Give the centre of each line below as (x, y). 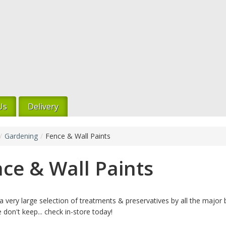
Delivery (43, 106)
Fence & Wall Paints (78, 136)
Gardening (21, 136)
